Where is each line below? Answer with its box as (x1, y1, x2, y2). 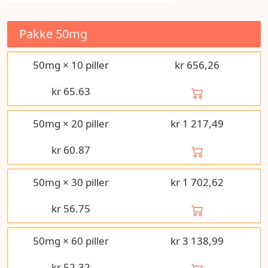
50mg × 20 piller (33, 117, 109, 130)
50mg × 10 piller (33, 58, 109, 72)
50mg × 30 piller (33, 175, 109, 189)
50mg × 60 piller (33, 234, 109, 248)
